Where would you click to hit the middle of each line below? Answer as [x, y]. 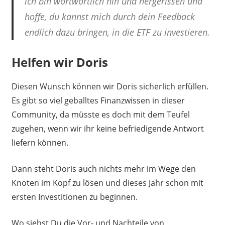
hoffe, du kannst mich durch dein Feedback [110, 16]
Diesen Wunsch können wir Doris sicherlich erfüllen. [110, 86]
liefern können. [40, 142]
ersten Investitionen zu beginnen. [74, 197]
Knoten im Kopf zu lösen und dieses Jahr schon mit [107, 183]
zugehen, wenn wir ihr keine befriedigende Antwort [107, 128]
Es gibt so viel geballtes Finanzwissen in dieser [98, 100]
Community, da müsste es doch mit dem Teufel [100, 114]
